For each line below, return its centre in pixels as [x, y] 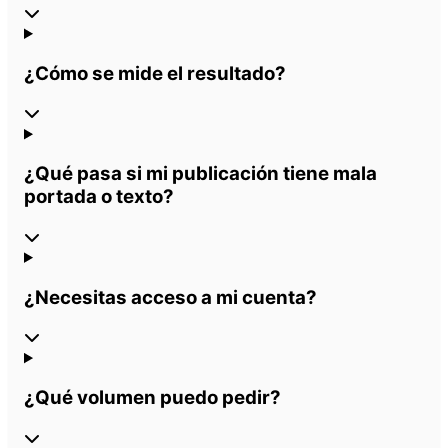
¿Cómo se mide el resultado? [155, 73]
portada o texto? [99, 197]
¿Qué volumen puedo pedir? [152, 398]
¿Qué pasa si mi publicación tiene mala [200, 174]
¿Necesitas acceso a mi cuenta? [170, 297]
